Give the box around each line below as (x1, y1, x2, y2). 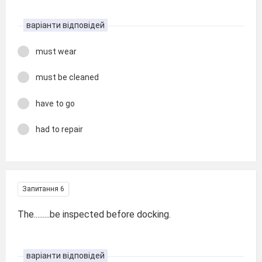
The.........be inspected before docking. (18, 208, 171, 220)
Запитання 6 (22, 184, 64, 193)
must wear (36, 46, 77, 56)
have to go (36, 98, 75, 108)
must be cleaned (36, 73, 99, 82)
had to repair (36, 125, 83, 134)
